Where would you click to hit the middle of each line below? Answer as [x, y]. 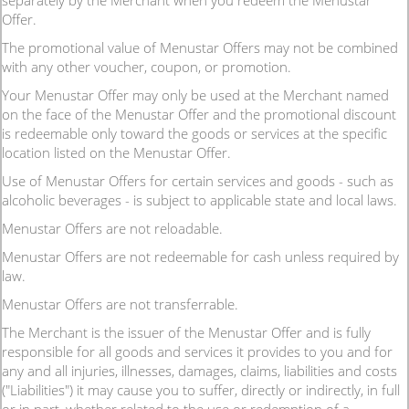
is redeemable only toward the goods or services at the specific [194, 133]
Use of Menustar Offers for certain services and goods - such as [198, 181]
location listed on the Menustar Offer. [116, 152]
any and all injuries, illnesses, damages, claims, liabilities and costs [199, 371]
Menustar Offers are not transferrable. [120, 304]
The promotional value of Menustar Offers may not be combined [200, 47]
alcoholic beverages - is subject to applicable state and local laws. [199, 200]
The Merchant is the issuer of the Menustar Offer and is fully [186, 332]
